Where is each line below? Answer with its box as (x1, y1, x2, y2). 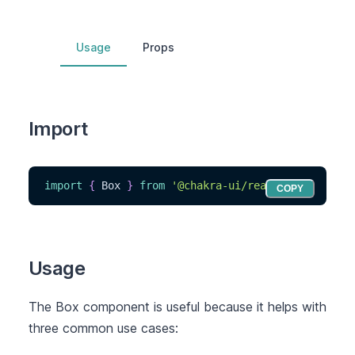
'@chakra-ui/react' (171, 179, 285, 192)
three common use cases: (29, 320, 178, 336)
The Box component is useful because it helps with (29, 299, 326, 315)
